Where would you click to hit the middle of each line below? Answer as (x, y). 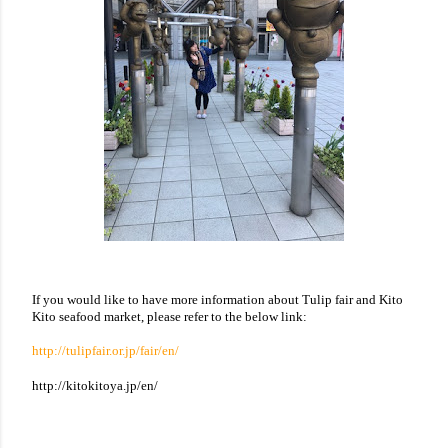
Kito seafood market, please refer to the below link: (169, 316)
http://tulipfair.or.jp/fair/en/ (105, 351)
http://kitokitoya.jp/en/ (95, 385)
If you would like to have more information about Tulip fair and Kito (217, 299)
